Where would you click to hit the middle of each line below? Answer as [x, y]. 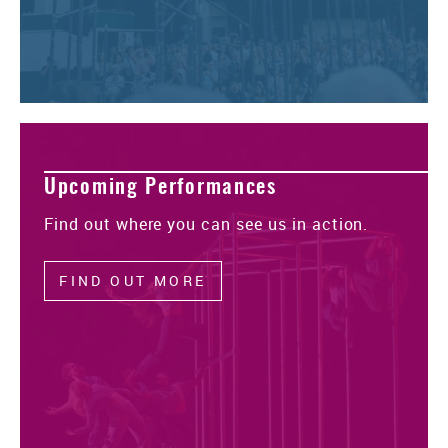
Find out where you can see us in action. [206, 223]
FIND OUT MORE [133, 281]
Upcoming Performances [160, 187]
